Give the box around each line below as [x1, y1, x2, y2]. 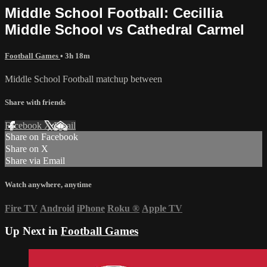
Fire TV [5, 203, 38, 213]
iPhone [77, 203, 105, 213]
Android [40, 203, 74, 213]
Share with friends [5, 98, 66, 107]
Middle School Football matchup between [5, 73, 162, 84]
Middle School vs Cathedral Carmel [5, 21, 244, 38]
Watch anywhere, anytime [5, 180, 92, 190]
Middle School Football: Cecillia [5, 4, 223, 21]
